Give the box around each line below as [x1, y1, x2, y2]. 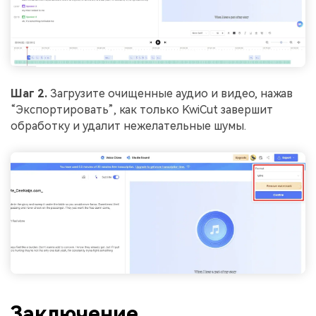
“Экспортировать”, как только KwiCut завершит [11, 103, 273, 117]
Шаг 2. [11, 87, 47, 101]
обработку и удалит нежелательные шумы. [11, 119, 246, 133]
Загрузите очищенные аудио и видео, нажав [47, 87, 293, 101]
